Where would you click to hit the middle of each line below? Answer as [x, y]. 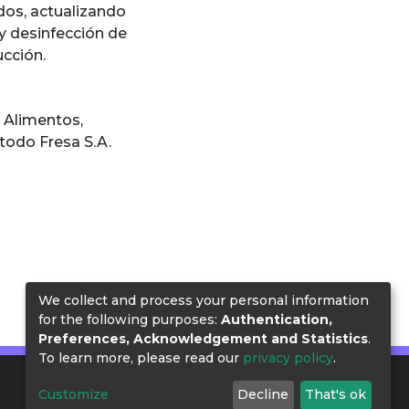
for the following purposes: [130, 319]
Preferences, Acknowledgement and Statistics [203, 338]
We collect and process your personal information [204, 300]
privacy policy [288, 357]
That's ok [336, 395]
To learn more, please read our [141, 357]
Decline [263, 395]
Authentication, [277, 319]
